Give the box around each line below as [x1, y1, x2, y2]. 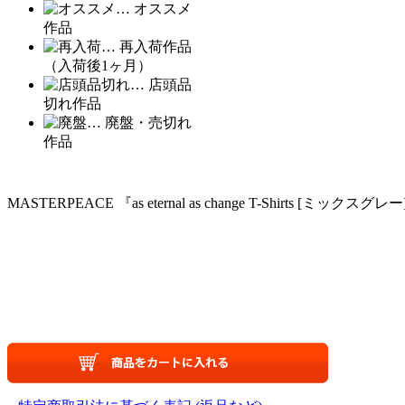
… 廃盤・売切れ [87, 115, 192, 131]
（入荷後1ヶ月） [43, 58, 152, 74]
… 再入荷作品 [101, 39, 192, 55]
